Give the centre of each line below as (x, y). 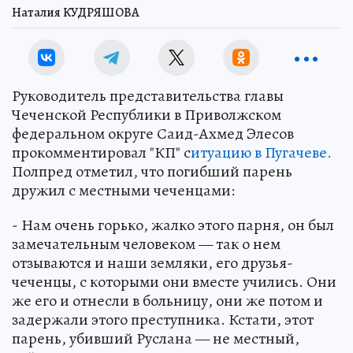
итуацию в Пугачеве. (261, 152)
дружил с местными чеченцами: (123, 190)
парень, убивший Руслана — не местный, (156, 338)
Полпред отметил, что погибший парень (152, 171)
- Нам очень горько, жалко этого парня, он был (173, 225)
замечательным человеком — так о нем (146, 244)
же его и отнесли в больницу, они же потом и (167, 301)
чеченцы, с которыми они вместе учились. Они (174, 282)
